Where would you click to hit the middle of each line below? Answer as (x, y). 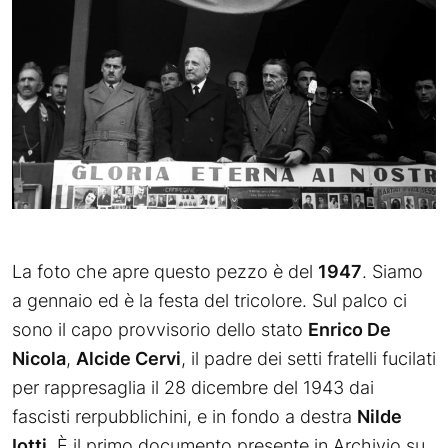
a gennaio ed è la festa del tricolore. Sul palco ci (209, 300)
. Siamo (392, 271)
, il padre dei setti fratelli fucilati (308, 358)
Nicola (39, 358)
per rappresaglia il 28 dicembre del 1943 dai (193, 387)
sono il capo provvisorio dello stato (160, 329)
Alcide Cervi (128, 358)
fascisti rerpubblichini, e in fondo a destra (184, 416)
